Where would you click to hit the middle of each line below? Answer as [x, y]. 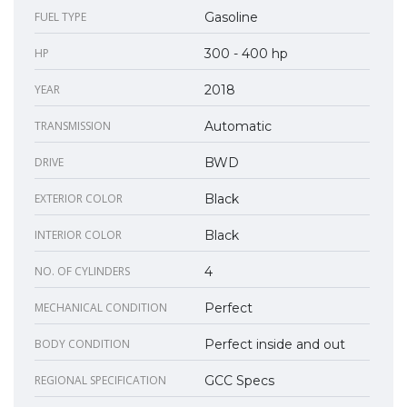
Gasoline [231, 17]
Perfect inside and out [275, 344]
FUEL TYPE [60, 16]
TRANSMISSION [73, 125]
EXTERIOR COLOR [79, 198]
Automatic [238, 126]
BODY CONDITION [82, 343]
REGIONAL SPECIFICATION [100, 380]
